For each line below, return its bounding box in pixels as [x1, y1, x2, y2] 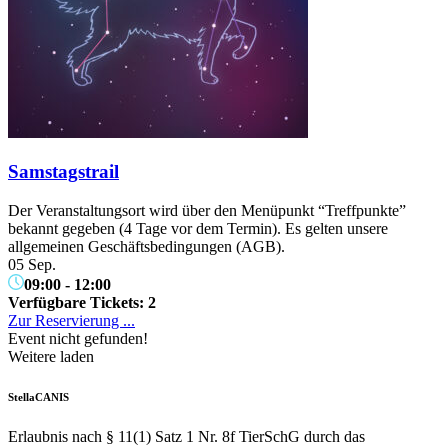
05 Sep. [8, 255, 56, 273]
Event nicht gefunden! [8, 329, 148, 347]
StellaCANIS [8, 390, 69, 403]
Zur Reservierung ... [8, 311, 135, 329]
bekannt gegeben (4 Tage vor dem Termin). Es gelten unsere [8, 219, 388, 237]
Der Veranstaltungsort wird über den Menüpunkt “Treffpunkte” [8, 201, 406, 219]
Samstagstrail [8, 161, 119, 183]
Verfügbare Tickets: [8, 293, 148, 311]
